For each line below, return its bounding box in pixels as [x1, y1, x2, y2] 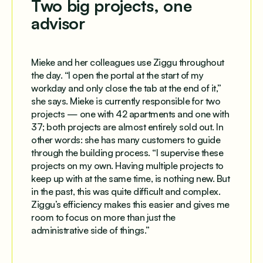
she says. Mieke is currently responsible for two [31, 95, 220, 107]
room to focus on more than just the [31, 211, 176, 223]
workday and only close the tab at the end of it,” [31, 82, 221, 94]
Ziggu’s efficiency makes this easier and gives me [31, 198, 230, 210]
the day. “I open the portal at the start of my [31, 69, 203, 81]
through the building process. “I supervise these [31, 146, 223, 159]
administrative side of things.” [31, 224, 150, 236]
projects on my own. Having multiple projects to [31, 159, 224, 171]
